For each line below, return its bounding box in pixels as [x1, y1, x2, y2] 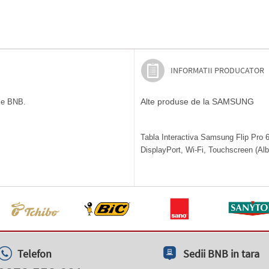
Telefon [17, 247, 52, 261]
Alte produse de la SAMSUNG [141, 97, 254, 106]
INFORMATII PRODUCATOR [171, 65, 264, 76]
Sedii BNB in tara [183, 247, 259, 261]
